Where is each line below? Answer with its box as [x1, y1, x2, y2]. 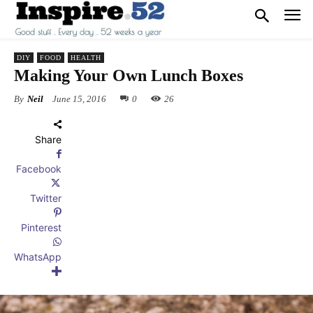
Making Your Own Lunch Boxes [14, 66, 243, 85]
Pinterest [21, 221, 61, 234]
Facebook [16, 163, 61, 175]
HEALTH [71, 54, 101, 61]
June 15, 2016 [52, 94, 106, 105]
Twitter [30, 192, 61, 205]
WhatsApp [14, 251, 61, 263]
